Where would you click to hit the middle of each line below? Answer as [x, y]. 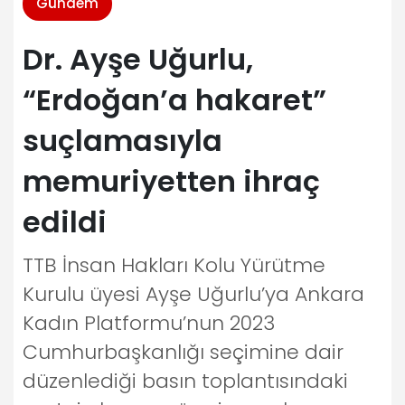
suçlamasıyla [122, 141]
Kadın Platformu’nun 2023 [149, 323]
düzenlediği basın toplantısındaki [185, 381]
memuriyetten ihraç [171, 181]
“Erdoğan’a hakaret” [174, 100]
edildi [65, 222]
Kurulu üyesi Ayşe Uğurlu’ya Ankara [193, 294]
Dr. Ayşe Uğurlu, [138, 59]
